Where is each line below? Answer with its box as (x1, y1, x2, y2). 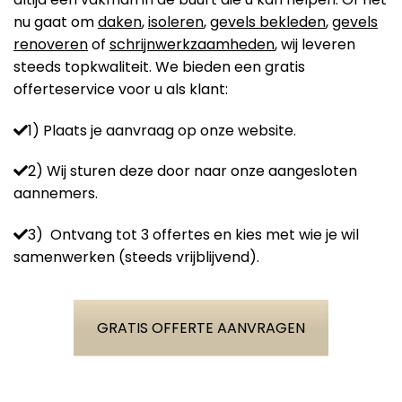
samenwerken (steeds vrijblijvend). (13, 247, 259, 268)
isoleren (148, 11, 204, 32)
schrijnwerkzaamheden (109, 33, 275, 55)
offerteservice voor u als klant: (13, 78, 228, 100)
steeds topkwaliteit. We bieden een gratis (13, 56, 305, 77)
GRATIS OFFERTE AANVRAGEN (97, 318, 305, 339)
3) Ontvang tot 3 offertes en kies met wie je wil (28, 224, 359, 246)
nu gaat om (13, 11, 98, 32)
